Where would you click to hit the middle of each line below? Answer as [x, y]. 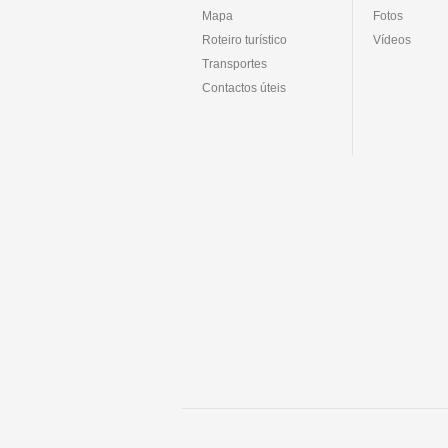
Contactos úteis [244, 87]
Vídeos [392, 39]
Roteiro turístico [244, 39]
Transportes [234, 63]
